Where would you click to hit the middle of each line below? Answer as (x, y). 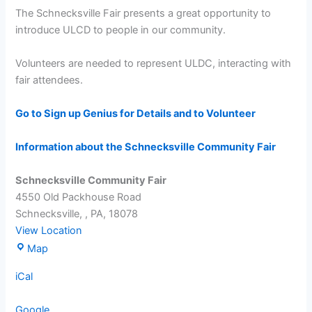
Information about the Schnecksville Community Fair (146, 147)
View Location (49, 231)
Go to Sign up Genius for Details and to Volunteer (136, 114)
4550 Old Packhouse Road (79, 197)
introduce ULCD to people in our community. (121, 30)
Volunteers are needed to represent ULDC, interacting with (154, 64)
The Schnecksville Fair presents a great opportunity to (143, 14)
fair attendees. (49, 80)
